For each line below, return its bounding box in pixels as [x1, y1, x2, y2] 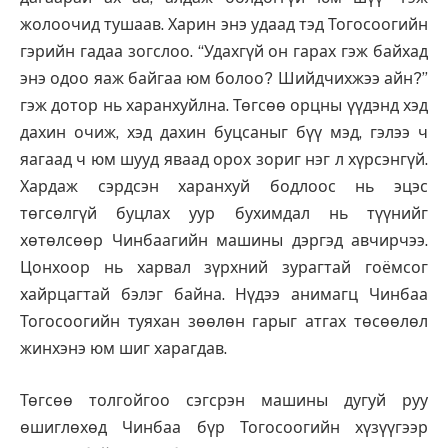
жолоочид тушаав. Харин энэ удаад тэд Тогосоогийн [20, 15, 428, 35]
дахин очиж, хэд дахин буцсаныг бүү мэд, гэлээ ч [20, 123, 428, 143]
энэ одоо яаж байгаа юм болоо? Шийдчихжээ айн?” [20, 69, 428, 89]
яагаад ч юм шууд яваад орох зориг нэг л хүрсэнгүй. [20, 150, 428, 170]
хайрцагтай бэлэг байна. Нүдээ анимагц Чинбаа [20, 285, 428, 305]
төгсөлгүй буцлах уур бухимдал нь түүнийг [20, 204, 428, 224]
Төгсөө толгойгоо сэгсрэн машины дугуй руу [20, 390, 428, 410]
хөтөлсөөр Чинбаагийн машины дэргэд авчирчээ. [20, 231, 428, 251]
